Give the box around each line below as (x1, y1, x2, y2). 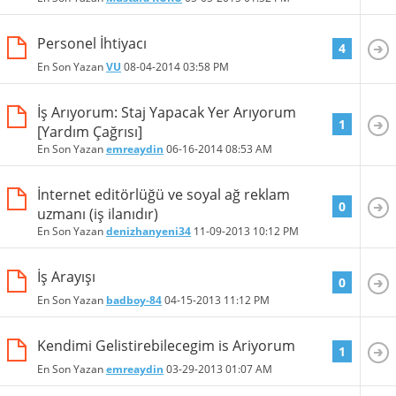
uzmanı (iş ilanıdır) (37, 204, 158, 225)
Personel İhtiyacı (37, 33, 147, 53)
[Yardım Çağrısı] (37, 121, 142, 141)
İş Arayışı (37, 267, 95, 287)
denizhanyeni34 (106, 224, 191, 240)
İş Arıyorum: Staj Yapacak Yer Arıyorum (37, 102, 296, 122)
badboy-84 (106, 293, 162, 308)
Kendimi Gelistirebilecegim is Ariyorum (37, 336, 295, 356)
